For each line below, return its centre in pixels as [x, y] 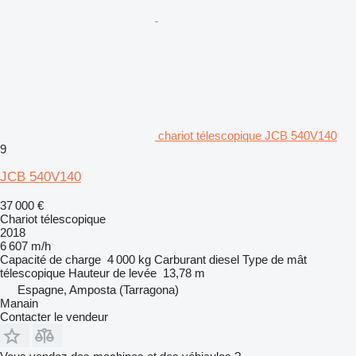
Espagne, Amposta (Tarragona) [98, 289]
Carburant [180, 259]
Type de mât [275, 259]
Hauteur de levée [112, 273]
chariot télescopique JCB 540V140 [248, 135]
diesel [224, 259]
